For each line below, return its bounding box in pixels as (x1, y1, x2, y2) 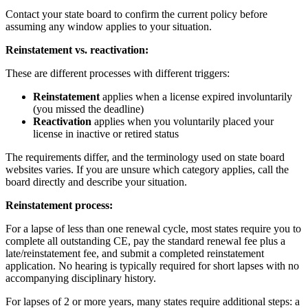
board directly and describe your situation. (5, 175, 187, 188)
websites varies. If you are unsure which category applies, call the (5, 163, 289, 175)
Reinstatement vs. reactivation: (5, 43, 148, 56)
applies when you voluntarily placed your (91, 115, 274, 127)
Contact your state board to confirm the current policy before (5, 8, 267, 20)
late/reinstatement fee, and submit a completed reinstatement (5, 247, 264, 259)
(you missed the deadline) (33, 102, 144, 115)
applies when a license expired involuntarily (100, 90, 292, 102)
